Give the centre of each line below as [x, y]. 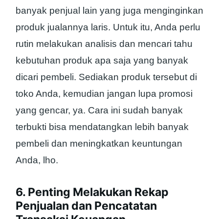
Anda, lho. [37, 160]
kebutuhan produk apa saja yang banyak [102, 60]
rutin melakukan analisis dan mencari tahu [104, 44]
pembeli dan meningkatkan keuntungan [99, 143]
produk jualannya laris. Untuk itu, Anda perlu [108, 27]
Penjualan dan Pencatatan [86, 206]
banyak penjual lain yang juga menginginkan [109, 10]
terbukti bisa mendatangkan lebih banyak [102, 127]
